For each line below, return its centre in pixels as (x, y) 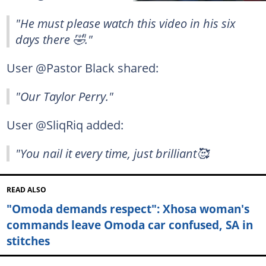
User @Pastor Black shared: (82, 67)
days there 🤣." (54, 39)
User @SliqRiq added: (65, 124)
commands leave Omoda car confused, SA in (129, 225)
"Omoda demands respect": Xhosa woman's (128, 209)
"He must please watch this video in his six (126, 23)
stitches (28, 241)
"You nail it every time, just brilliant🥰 (112, 153)
